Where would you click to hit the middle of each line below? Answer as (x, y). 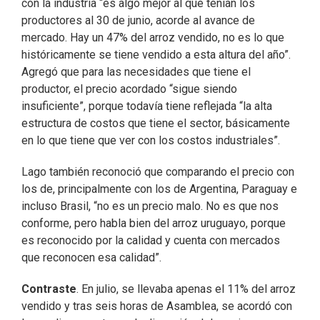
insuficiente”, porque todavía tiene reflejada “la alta (147, 106)
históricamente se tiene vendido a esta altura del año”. (156, 55)
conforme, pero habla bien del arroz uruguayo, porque (154, 224)
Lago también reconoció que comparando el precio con (158, 172)
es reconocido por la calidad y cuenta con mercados (151, 241)
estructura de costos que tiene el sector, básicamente (156, 124)
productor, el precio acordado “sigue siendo (129, 89)
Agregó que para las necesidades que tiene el (136, 72)
